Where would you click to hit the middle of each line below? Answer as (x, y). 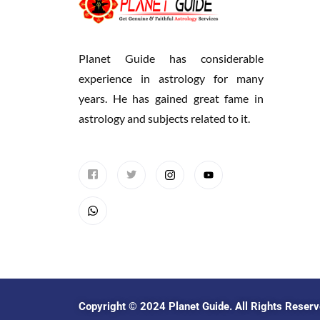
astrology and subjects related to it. (164, 118)
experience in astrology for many (171, 78)
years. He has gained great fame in (171, 98)
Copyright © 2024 (124, 306)
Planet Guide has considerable (171, 58)
